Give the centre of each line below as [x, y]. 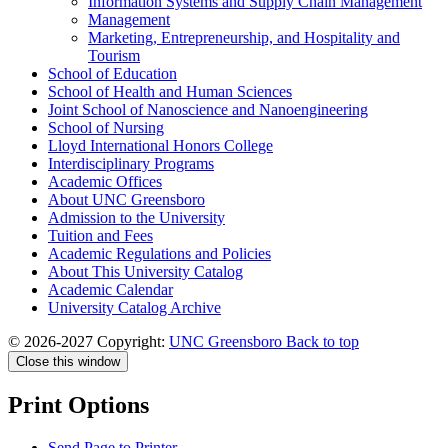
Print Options [78, 404]
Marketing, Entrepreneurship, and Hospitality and [244, 37]
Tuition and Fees [100, 235]
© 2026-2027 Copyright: [88, 341]
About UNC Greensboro [126, 199]
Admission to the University [136, 217]
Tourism [114, 55]
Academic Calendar [110, 289]
